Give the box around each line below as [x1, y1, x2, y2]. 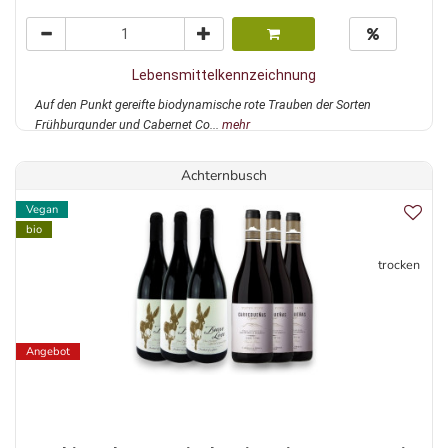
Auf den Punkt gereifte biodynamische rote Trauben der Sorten [35, 97, 371, 113]
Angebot [26, 344, 70, 360]
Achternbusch [181, 166, 267, 186]
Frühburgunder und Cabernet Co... [35, 117, 222, 133]
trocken [378, 256, 420, 274]
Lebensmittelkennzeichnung [132, 67, 316, 84]
